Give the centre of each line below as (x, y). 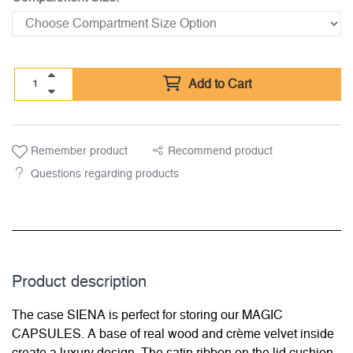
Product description (79, 282)
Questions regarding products (105, 175)
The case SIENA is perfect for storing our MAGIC (147, 316)
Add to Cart (219, 85)
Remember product (78, 152)
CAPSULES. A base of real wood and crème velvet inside (173, 334)
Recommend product (220, 152)
